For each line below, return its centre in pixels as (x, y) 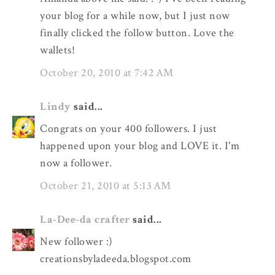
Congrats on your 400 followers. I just (128, 129)
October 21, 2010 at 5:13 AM (106, 186)
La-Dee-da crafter (85, 219)
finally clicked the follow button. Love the (137, 33)
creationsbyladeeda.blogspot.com (116, 259)
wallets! (57, 50)
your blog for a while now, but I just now (135, 16)
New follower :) (76, 242)
